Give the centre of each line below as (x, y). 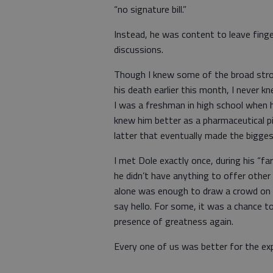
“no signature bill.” (151, 9)
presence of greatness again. (174, 221)
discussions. (139, 49)
